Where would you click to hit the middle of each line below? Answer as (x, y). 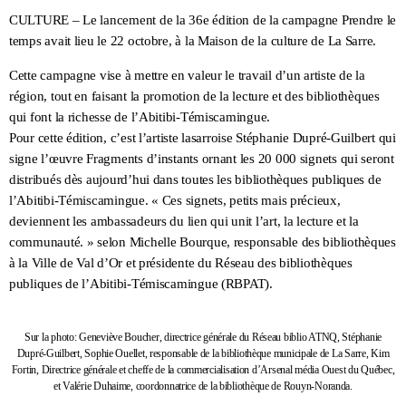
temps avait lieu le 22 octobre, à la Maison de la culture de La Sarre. (193, 41)
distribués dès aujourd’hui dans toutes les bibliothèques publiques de (195, 180)
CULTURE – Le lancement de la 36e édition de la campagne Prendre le (203, 20)
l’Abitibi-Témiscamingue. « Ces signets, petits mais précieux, (175, 201)
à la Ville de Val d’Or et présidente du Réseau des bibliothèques (181, 263)
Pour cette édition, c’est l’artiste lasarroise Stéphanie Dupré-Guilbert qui (203, 138)
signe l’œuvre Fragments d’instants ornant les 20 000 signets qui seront (202, 159)
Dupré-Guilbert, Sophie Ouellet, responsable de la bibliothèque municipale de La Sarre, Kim (203, 354)
